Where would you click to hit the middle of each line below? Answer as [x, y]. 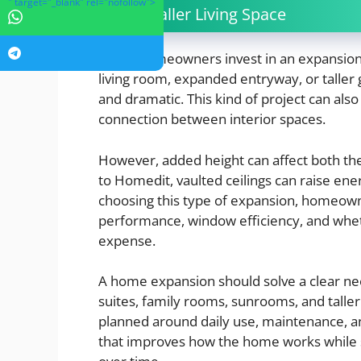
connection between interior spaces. [212, 119]
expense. [127, 240]
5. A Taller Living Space [202, 15]
